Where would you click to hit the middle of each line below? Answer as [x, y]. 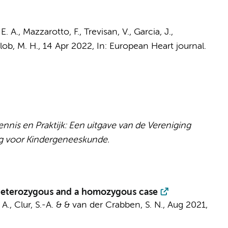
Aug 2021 [186, 205]
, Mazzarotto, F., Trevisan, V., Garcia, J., [95, 32]
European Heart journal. [158, 46]
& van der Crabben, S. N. [113, 205]
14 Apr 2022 [67, 46]
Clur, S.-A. [34, 205]
